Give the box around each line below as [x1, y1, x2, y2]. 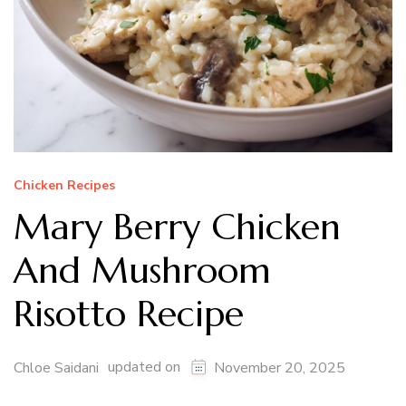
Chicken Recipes [14, 176, 115, 194]
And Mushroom [14, 246, 271, 293]
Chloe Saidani [14, 357, 99, 378]
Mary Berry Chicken [14, 203, 341, 249]
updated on [108, 357, 184, 378]
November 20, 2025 [214, 357, 345, 378]
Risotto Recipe [14, 290, 244, 336]
